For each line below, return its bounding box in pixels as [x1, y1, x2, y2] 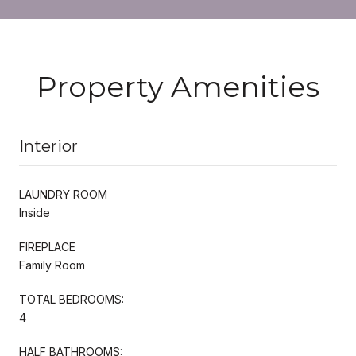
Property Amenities [37, 68, 319, 104]
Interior [19, 136, 78, 156]
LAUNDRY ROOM [19, 187, 107, 201]
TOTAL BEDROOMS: [19, 292, 124, 306]
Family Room [19, 257, 85, 272]
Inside [19, 205, 50, 219]
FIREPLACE [19, 239, 75, 253]
